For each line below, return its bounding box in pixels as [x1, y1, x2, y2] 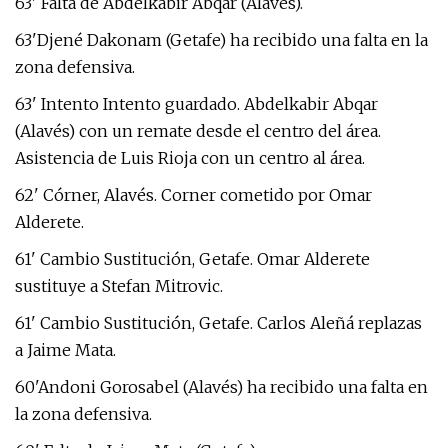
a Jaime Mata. [15, 340, 116, 360]
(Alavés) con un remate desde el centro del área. [15, 121, 381, 141]
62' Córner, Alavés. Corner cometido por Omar [15, 185, 372, 205]
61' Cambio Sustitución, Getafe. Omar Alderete [15, 249, 370, 269]
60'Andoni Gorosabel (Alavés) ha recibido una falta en [15, 377, 428, 397]
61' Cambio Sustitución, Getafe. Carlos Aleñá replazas [15, 313, 422, 333]
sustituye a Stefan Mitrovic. [15, 276, 223, 296]
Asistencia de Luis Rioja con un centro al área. [15, 148, 365, 168]
